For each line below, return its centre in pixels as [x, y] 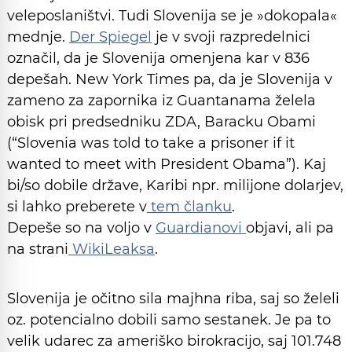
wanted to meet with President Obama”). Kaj [167, 164]
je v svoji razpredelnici [231, 37]
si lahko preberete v [77, 207]
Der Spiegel [110, 37]
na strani [38, 249]
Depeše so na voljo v [81, 228]
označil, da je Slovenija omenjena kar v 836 [158, 58]
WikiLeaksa [112, 249]
